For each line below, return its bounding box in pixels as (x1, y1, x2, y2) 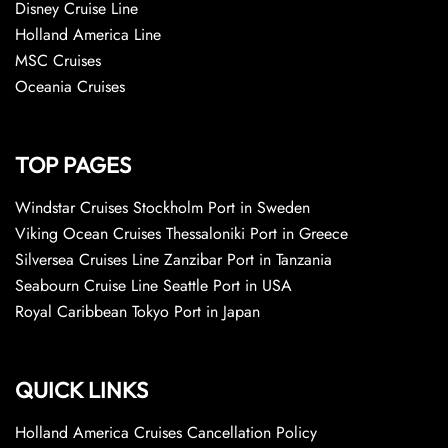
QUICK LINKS (15, 376, 148, 404)
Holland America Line (15, 23, 161, 46)
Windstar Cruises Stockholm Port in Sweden (15, 196, 310, 219)
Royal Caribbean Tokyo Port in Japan (15, 300, 260, 323)
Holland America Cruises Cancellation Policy (15, 421, 317, 444)
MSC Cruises (15, 49, 101, 72)
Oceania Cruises (15, 75, 125, 98)
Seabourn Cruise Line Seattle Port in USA (15, 274, 292, 297)
